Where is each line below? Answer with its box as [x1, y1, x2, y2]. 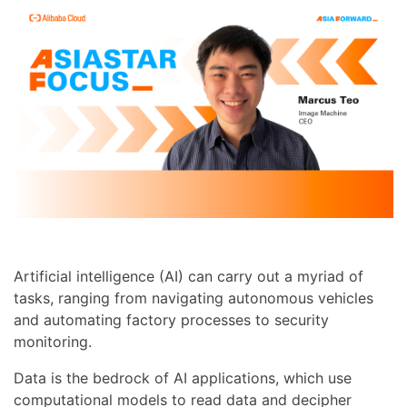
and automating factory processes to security [14, 311, 329, 330]
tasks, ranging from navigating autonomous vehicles [14, 289, 373, 308]
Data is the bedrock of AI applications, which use [14, 369, 352, 388]
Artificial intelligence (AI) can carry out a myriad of [14, 267, 363, 286]
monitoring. [14, 333, 92, 352]
